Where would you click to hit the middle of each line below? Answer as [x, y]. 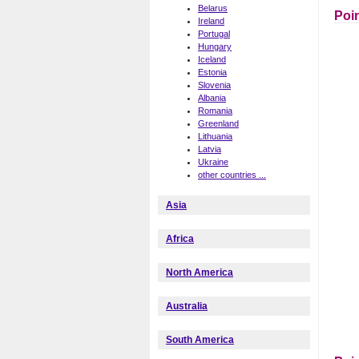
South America [200, 340]
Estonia [212, 73]
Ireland [211, 21]
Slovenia [214, 85]
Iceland [212, 60]
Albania [212, 98]
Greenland [218, 124]
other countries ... [232, 175]
